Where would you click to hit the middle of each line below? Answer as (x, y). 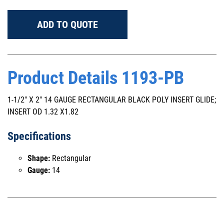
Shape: (39, 158)
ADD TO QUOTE (67, 24)
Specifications (39, 136)
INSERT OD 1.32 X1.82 (43, 112)
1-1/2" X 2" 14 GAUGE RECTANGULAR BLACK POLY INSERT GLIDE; (112, 100)
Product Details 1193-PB (96, 78)
